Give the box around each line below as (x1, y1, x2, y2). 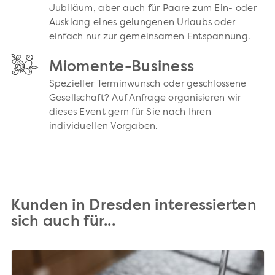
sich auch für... (10, 215, 115, 230)
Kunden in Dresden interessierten (10, 199, 257, 214)
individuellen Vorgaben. (48, 122, 158, 132)
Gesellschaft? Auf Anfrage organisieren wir (48, 94, 241, 104)
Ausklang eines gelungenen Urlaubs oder (48, 18, 236, 28)
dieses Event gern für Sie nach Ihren (48, 108, 212, 118)
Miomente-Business (48, 60, 195, 76)
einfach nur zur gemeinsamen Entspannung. (48, 33, 251, 42)
